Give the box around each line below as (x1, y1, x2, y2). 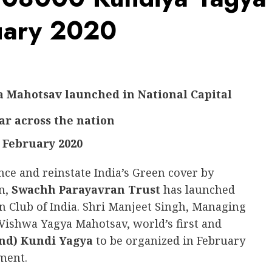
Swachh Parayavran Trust (12, 182, 160, 197)
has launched (160, 182, 235, 197)
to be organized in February (93, 233, 245, 248)
